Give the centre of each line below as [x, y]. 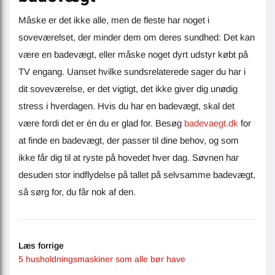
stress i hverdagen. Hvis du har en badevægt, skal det [126, 106]
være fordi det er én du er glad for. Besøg [101, 123]
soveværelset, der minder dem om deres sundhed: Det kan [137, 37]
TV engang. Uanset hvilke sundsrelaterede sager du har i [132, 72]
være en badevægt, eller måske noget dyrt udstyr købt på [133, 55]
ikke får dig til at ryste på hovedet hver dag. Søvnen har [129, 158]
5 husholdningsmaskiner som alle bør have [102, 259]
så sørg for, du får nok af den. [77, 192]
